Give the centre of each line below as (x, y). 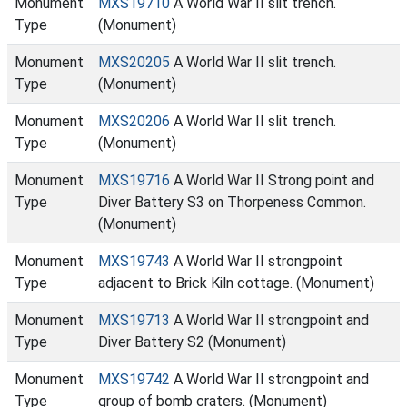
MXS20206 (134, 121)
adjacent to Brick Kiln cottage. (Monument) (236, 283)
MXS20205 (134, 62)
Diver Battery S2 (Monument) (192, 342)
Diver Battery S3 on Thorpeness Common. (232, 202)
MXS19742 (134, 379)
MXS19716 (134, 180)
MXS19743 (134, 261)
